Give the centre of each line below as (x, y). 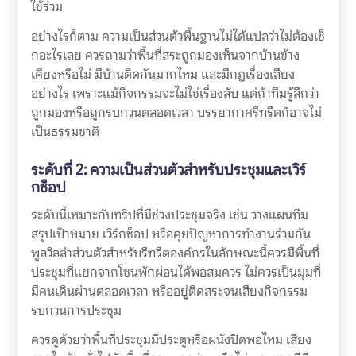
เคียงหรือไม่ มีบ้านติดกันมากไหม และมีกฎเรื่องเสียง (163, 75)
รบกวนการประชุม (76, 311)
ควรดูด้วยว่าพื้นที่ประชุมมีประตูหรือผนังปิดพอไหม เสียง (171, 340)
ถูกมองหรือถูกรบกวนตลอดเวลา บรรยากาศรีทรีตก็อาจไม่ (176, 113)
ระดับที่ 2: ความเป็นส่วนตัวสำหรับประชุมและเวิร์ (168, 170)
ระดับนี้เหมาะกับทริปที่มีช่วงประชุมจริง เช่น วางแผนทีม (169, 215)
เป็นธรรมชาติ (65, 132)
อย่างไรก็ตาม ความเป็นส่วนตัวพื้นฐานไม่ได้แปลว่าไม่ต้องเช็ (178, 37)
